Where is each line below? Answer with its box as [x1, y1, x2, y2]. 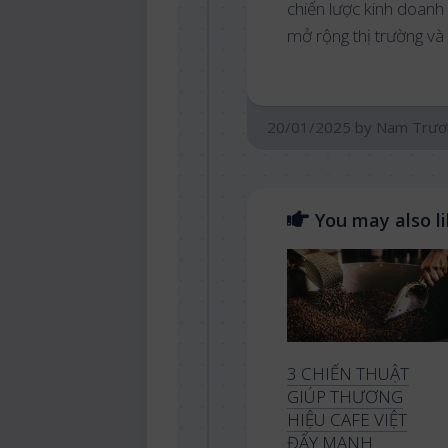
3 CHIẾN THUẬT [287, 362, 409, 386]
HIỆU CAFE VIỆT [287, 408, 407, 432]
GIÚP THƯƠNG [287, 385, 403, 409]
